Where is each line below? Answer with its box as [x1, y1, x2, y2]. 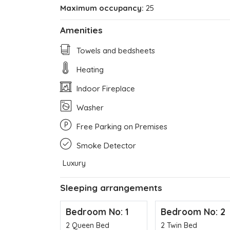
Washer [74, 102, 104, 112]
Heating [74, 64, 104, 74]
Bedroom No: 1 [66, 205, 129, 217]
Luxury [63, 158, 86, 168]
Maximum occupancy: [60, 3, 144, 13]
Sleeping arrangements [60, 182, 162, 193]
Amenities [60, 24, 103, 35]
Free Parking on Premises [74, 121, 167, 131]
